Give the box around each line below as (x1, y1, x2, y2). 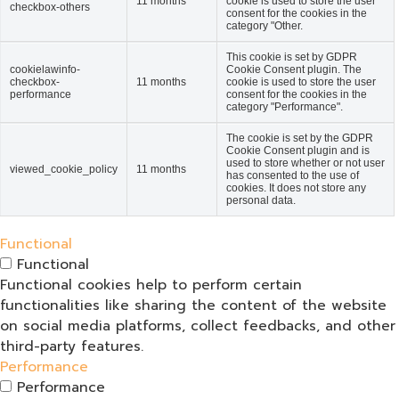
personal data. (226, 193, 296, 207)
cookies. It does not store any (226, 181, 366, 194)
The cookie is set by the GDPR (226, 131, 373, 144)
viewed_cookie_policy (10, 162, 118, 175)
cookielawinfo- (10, 62, 80, 76)
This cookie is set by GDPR (226, 50, 357, 63)
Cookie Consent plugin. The (226, 62, 362, 76)
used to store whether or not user (226, 156, 385, 169)
